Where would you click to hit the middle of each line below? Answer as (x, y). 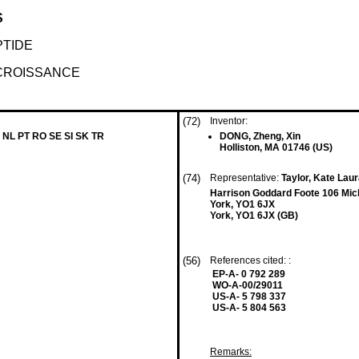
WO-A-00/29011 (248, 285)
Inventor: (229, 121)
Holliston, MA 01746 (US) (276, 147)
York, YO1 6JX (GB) (254, 216)
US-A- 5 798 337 (249, 296)
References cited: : (252, 260)
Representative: (246, 178)
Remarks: (231, 352)
